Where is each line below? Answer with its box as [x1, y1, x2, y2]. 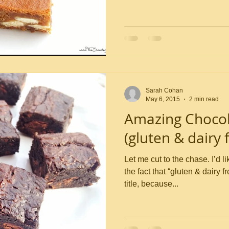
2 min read [189, 95, 219, 103]
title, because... [124, 179, 178, 188]
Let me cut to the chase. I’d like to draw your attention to [124, 155, 212, 164]
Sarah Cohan [146, 87, 183, 94]
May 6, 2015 [146, 95, 180, 103]
